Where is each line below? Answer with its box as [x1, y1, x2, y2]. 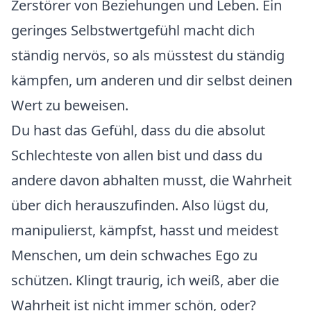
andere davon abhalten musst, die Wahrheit [11, 171, 292, 190]
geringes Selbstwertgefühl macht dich [11, 21, 255, 40]
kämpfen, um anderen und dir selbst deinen [11, 71, 292, 90]
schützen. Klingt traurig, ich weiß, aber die [11, 271, 279, 289]
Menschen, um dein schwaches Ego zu [11, 246, 258, 264]
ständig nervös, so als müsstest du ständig [11, 46, 285, 65]
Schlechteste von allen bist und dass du [11, 146, 262, 165]
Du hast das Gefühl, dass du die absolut [11, 121, 265, 140]
